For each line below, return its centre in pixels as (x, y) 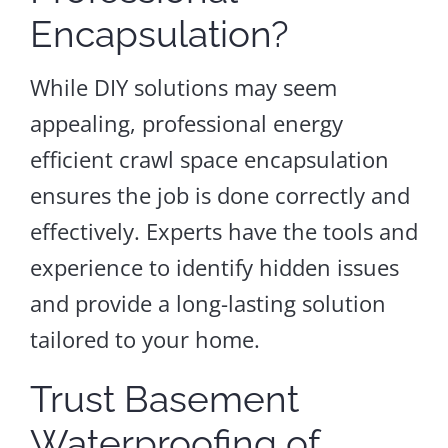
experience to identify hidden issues (214, 266)
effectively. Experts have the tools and (223, 230)
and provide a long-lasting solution (207, 302)
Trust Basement (164, 398)
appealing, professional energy (186, 122)
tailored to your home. (144, 338)
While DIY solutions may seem (183, 86)
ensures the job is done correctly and (219, 194)
